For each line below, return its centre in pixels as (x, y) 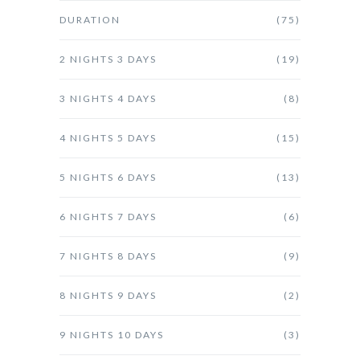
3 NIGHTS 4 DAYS (108, 98)
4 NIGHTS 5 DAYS (108, 137)
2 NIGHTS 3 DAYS (108, 59)
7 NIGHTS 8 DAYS (108, 256)
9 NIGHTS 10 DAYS (112, 334)
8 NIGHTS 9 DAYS (108, 295)
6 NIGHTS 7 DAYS (108, 216)
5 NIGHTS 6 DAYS (108, 177)
